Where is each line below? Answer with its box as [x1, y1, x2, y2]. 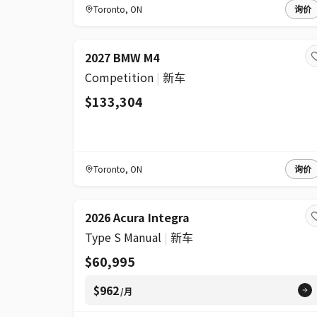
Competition [85, 69, 154, 86]
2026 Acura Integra [85, 209, 190, 226]
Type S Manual [85, 229, 161, 246]
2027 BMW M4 [85, 49, 159, 66]
